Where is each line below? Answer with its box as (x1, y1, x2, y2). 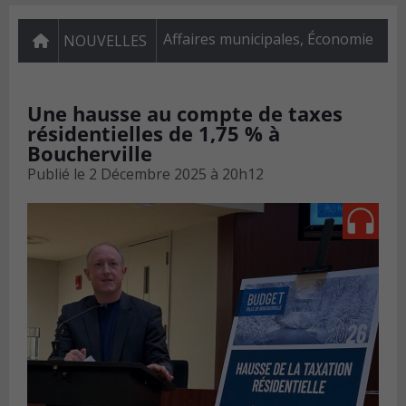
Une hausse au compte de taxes (27, 100, 343, 128)
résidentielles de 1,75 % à (27, 120, 280, 148)
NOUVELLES (63, 31, 147, 52)
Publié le (27, 164, 85, 185)
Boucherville (27, 140, 152, 168)
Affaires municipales (163, 29, 300, 50)
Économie (307, 29, 373, 50)
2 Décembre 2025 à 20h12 (89, 164, 264, 185)
